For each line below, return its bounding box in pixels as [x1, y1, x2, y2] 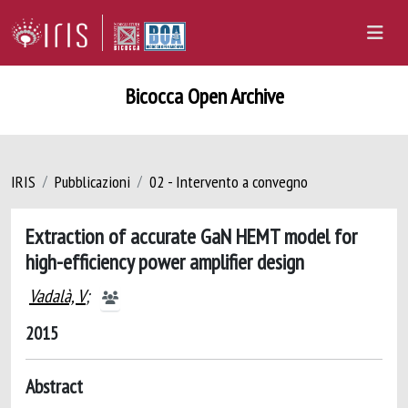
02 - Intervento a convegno [149, 171, 308, 192]
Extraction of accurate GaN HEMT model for [25, 222, 357, 250]
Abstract [25, 373, 83, 399]
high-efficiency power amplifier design [25, 248, 304, 275]
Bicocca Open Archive [124, 82, 284, 110]
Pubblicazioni [55, 171, 130, 192]
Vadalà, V [29, 284, 86, 308]
